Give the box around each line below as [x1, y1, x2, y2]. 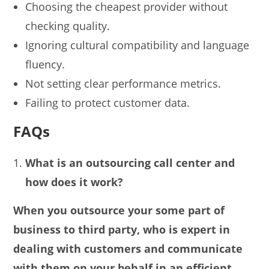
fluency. [25, 57, 65, 72]
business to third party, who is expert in [13, 222, 231, 237]
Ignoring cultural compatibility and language [25, 38, 250, 53]
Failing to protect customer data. [25, 95, 190, 110]
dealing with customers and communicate [13, 241, 243, 256]
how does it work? [25, 175, 124, 190]
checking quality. [25, 19, 110, 34]
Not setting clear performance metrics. [25, 76, 222, 91]
